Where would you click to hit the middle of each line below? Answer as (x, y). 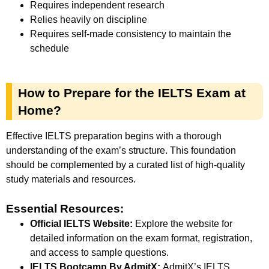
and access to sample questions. (99, 253)
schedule (50, 48)
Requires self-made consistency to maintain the (131, 34)
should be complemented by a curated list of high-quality (125, 165)
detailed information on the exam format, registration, (141, 238)
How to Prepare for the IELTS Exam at (132, 92)
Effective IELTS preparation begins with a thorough (114, 136)
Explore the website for (183, 224)
